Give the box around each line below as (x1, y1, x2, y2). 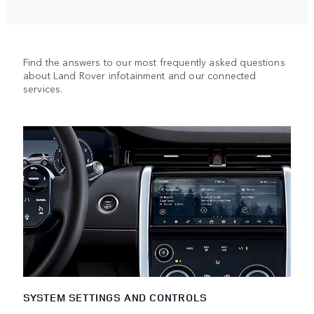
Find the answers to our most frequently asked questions (23, 55, 285, 69)
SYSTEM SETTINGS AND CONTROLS (23, 290, 207, 306)
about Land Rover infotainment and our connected (23, 68, 257, 83)
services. (23, 81, 63, 96)
